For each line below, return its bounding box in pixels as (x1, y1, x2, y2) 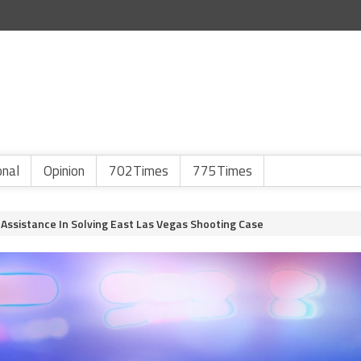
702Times (109, 160, 168, 181)
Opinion (44, 160, 85, 181)
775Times (193, 160, 252, 181)
